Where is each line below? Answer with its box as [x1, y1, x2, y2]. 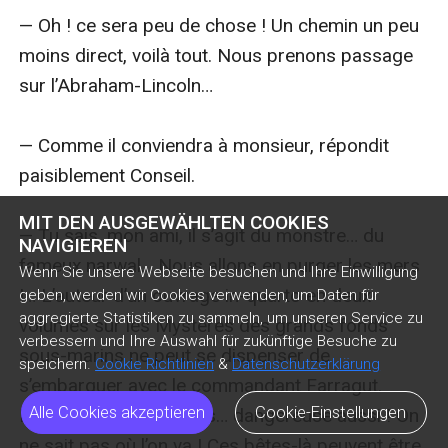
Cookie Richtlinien [95, 355, 215, 374]
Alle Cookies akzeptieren [29, 402, 206, 423]
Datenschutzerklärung [232, 355, 381, 374]
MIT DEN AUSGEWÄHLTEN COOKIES [19, 210, 330, 234]
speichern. [19, 355, 92, 374]
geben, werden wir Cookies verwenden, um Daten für [19, 286, 380, 305]
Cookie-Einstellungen [255, 402, 407, 423]
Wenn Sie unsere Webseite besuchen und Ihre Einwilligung [19, 263, 419, 282]
